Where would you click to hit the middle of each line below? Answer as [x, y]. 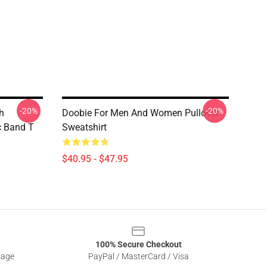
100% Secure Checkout [138, 244]
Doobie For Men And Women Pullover [140, 113]
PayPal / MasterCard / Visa [138, 256]
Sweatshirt [84, 127]
